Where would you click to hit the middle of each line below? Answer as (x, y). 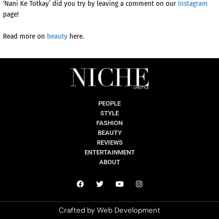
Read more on (25, 36)
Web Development (129, 210)
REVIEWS (109, 142)
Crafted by (78, 210)
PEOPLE (109, 103)
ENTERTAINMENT (109, 152)
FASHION (109, 123)
